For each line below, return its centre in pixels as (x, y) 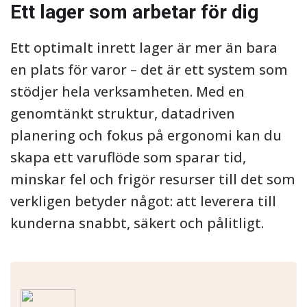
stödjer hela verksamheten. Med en (127, 91)
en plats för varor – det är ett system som (149, 70)
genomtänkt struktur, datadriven (123, 113)
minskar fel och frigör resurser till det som (153, 179)
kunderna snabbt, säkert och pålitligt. (137, 223)
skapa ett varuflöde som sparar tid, (128, 157)
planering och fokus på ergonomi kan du (146, 135)
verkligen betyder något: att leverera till (143, 201)
